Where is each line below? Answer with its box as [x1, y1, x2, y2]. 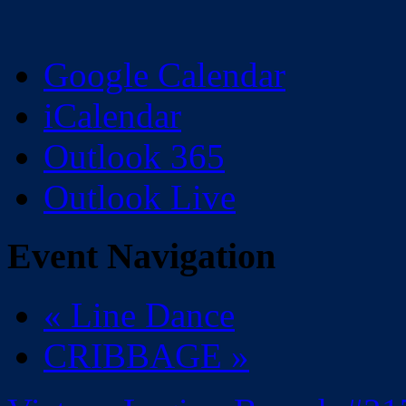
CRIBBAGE [43, 335, 231, 375]
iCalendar [43, 96, 181, 136]
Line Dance [62, 295, 235, 334]
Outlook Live [43, 178, 236, 217]
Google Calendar [43, 55, 285, 95]
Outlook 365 [43, 137, 225, 177]
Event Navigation [7, 235, 275, 276]
